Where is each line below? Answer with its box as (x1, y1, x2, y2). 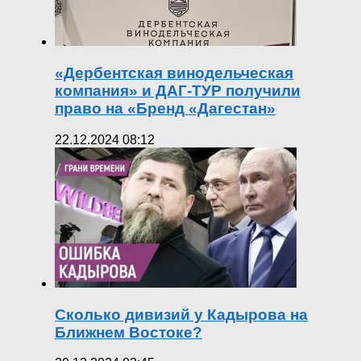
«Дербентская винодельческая (55, 64, 293, 82)
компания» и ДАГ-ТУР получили (55, 82, 301, 100)
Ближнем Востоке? (55, 323, 202, 341)
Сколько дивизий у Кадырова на (55, 305, 308, 323)
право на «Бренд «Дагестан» (55, 100, 276, 118)
